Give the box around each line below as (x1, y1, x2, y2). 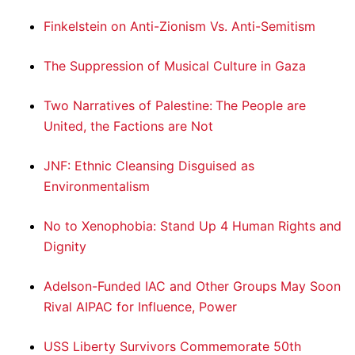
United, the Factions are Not (44, 118, 213, 135)
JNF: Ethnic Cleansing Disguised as (44, 158, 254, 174)
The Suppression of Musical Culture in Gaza (44, 58, 306, 74)
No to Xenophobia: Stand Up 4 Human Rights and (44, 218, 342, 235)
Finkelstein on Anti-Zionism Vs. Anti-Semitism (44, 18, 315, 35)
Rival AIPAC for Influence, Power (44, 299, 237, 315)
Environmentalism (44, 178, 150, 195)
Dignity (44, 239, 86, 255)
